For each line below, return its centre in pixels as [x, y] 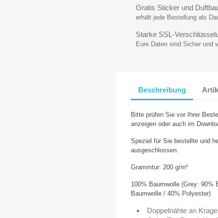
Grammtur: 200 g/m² [159, 167]
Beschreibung [162, 90]
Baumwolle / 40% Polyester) [171, 193]
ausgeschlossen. [155, 150]
